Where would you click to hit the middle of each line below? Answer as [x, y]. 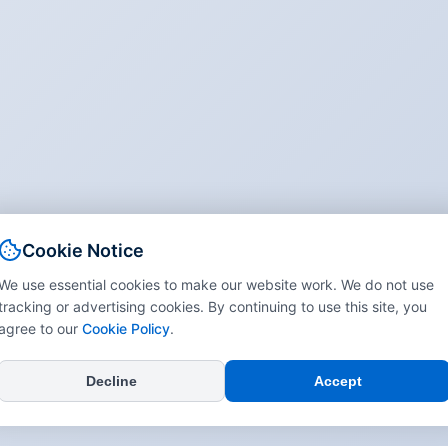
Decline [111, 381]
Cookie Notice [83, 250]
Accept [337, 381]
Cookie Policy [126, 328]
